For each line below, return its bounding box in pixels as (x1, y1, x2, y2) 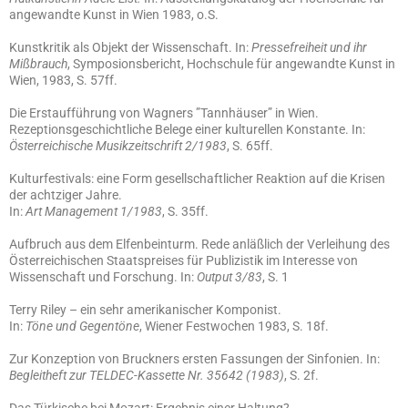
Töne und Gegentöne (25, 319, 139, 333)
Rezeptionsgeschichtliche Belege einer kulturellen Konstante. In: (9, 122, 365, 137)
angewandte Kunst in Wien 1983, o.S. (9, 7, 219, 22)
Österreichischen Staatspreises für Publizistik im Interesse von (9, 253, 358, 268)
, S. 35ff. (162, 204, 209, 219)
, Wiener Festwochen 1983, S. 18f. (139, 319, 329, 333)
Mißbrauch (9, 56, 67, 71)
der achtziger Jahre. (9, 188, 122, 202)
